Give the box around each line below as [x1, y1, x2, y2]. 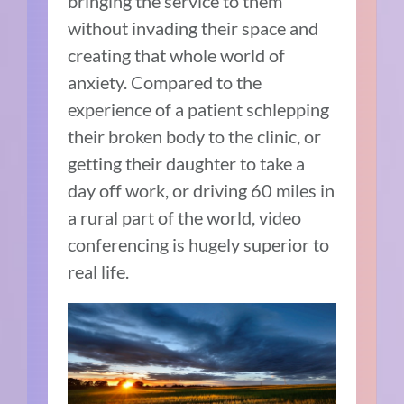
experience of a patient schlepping [68, 97, 330, 120]
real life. [68, 260, 130, 282]
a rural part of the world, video [68, 206, 302, 228]
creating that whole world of [68, 43, 286, 66]
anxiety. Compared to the [68, 70, 262, 93]
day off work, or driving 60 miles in [68, 179, 335, 201]
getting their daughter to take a [68, 151, 306, 174]
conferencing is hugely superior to [68, 233, 330, 255]
